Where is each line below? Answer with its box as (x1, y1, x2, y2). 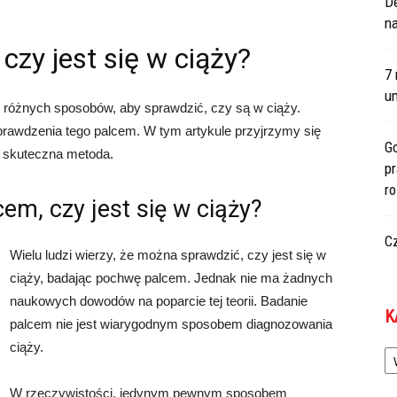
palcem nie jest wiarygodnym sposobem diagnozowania (10, 316, 332, 331)
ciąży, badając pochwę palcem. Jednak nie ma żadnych (10, 270, 332, 285)
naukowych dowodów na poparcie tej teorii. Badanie (10, 293, 307, 308)
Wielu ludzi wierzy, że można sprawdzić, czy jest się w (10, 247, 326, 262)
